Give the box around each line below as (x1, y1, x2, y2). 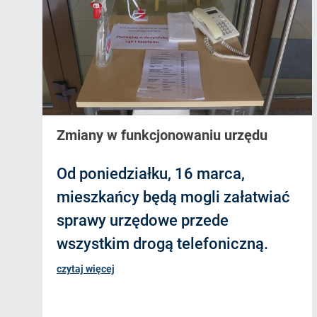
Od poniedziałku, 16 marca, (57, 165, 245, 183)
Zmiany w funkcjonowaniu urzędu (57, 127, 267, 144)
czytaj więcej (57, 263, 115, 275)
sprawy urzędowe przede (57, 212, 229, 230)
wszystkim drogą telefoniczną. (57, 235, 268, 253)
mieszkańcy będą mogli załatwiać (57, 188, 290, 207)
